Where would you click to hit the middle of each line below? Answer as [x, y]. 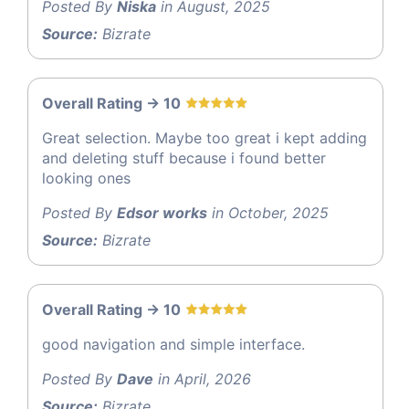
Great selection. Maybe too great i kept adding [204, 137]
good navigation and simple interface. [173, 344]
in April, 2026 [202, 378]
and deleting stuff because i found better [184, 157]
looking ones [86, 178]
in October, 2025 [268, 212]
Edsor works [162, 212]
